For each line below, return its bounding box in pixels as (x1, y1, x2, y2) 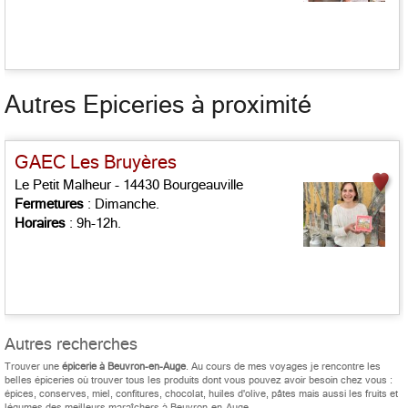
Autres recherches (5, 335, 138, 353)
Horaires (15, 216, 66, 230)
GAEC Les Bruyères (15, 152, 177, 173)
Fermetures (15, 197, 84, 211)
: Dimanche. (84, 197, 159, 211)
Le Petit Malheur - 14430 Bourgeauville (15, 178, 243, 192)
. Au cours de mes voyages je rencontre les (186, 361, 381, 372)
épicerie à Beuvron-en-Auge (62, 361, 186, 372)
